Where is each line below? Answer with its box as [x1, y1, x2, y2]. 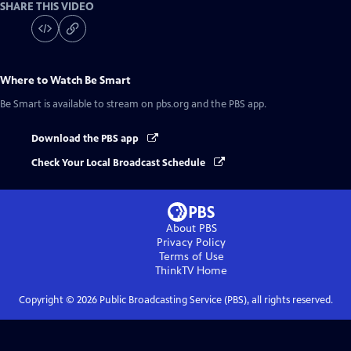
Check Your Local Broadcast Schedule [31, 156, 208, 169]
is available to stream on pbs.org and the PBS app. [42, 98, 266, 111]
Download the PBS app [31, 132, 141, 146]
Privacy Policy [157, 235, 226, 249]
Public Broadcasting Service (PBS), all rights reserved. [96, 293, 333, 306]
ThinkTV [155, 263, 194, 277]
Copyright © [18, 293, 77, 306]
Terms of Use [158, 249, 224, 263]
